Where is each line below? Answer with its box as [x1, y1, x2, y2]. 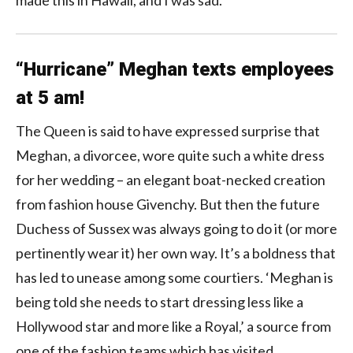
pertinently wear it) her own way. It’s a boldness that [16, 243, 336, 262]
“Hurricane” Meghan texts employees [16, 58, 334, 80]
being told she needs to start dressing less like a [16, 292, 303, 310]
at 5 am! [16, 86, 84, 109]
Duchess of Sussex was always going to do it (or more [16, 219, 337, 237]
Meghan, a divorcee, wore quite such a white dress [16, 146, 325, 164]
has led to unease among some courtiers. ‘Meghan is [16, 268, 333, 286]
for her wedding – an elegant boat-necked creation [16, 170, 325, 188]
